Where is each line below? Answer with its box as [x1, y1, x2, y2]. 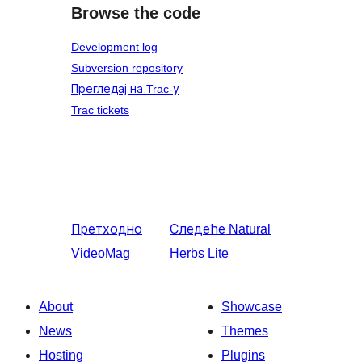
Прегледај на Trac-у [71, 82, 179, 95]
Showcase [221, 299, 282, 314]
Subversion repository [71, 61, 183, 74]
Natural [229, 221, 271, 236]
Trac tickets [71, 103, 129, 116]
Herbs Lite [170, 246, 229, 260]
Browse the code [71, 4, 200, 23]
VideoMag [71, 246, 130, 260]
